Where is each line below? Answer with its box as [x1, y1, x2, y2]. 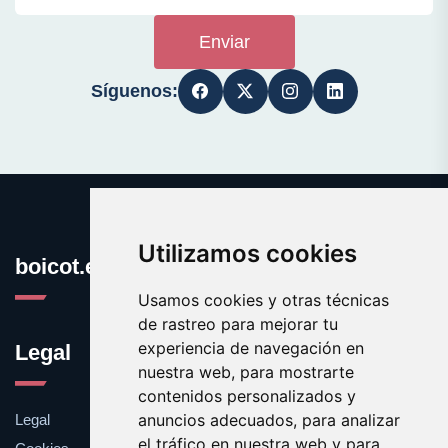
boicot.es [15, 253, 109, 279]
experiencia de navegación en [137, 338, 364, 358]
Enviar [198, 31, 250, 52]
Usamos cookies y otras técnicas [137, 290, 389, 310]
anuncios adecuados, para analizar [137, 410, 400, 430]
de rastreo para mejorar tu [137, 314, 338, 334]
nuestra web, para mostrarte [137, 362, 354, 382]
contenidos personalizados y [137, 386, 356, 406]
